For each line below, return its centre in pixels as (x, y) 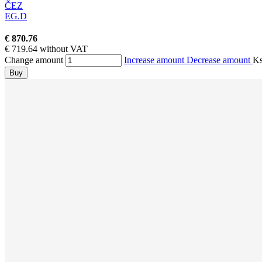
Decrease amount (220, 60)
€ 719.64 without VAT (46, 49)
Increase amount (155, 60)
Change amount (34, 60)
